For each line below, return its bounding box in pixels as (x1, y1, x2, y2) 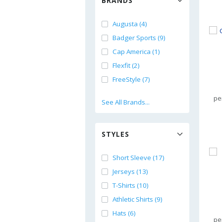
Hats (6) (112, 209, 136, 218)
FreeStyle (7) (112, 75, 150, 84)
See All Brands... (102, 98, 150, 107)
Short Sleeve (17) (112, 153, 165, 162)
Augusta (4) (112, 19, 147, 28)
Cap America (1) (112, 47, 160, 56)
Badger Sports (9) (112, 33, 166, 42)
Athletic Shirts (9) (112, 195, 163, 204)
